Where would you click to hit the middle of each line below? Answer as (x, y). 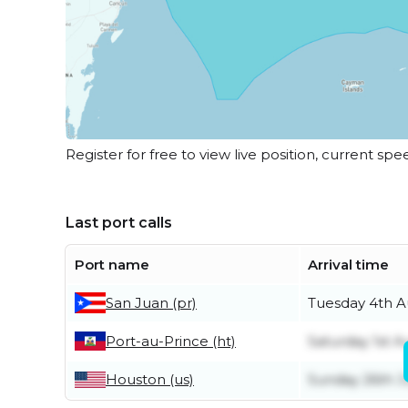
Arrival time (348, 264)
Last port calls (119, 222)
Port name (112, 264)
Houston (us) (150, 379)
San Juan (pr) (151, 302)
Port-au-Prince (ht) (171, 341)
